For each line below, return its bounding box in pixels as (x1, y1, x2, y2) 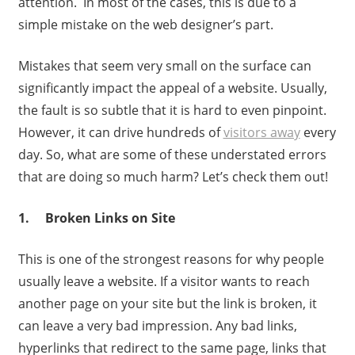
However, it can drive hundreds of (17, 124, 223, 142)
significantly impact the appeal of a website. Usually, (17, 79, 327, 97)
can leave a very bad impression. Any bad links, (17, 317, 297, 335)
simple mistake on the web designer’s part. (17, 16, 273, 34)
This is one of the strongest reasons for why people (17, 250, 324, 269)
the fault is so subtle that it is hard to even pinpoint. (17, 101, 326, 120)
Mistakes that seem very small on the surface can (17, 57, 311, 75)
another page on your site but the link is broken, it (17, 295, 317, 313)
